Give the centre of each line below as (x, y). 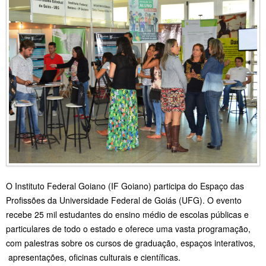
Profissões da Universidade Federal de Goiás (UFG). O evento (124, 200)
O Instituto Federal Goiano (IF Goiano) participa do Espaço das (125, 186)
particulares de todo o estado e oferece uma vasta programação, (128, 228)
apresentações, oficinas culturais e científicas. (94, 257)
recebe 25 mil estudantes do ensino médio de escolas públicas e (127, 214)
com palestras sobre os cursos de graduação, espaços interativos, (131, 243)
